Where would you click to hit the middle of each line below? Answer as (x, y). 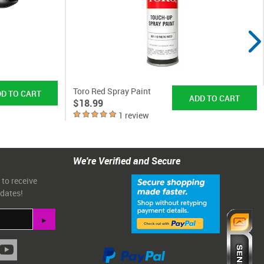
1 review (134, 115)
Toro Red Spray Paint (112, 91)
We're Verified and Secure (127, 161)
